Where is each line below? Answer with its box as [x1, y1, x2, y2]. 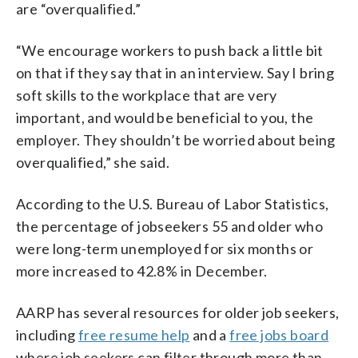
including [16, 325, 79, 344]
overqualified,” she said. [16, 153, 169, 171]
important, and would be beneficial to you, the [16, 108, 314, 126]
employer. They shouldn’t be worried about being [16, 130, 336, 149]
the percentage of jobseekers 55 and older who [16, 217, 323, 235]
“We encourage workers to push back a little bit [16, 41, 324, 59]
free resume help [78, 325, 190, 344]
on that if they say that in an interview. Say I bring [16, 63, 335, 82]
